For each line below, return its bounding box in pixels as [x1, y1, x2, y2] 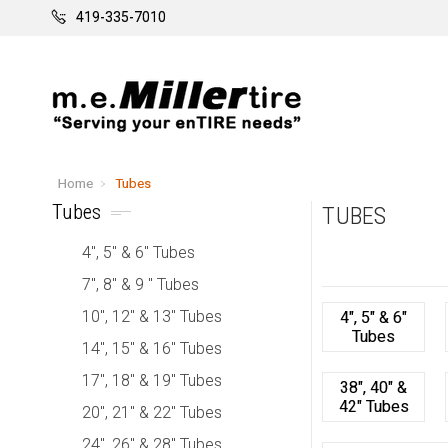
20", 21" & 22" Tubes [82, 402, 222, 422]
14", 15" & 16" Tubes [82, 338, 222, 358]
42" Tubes [338, 397, 409, 416]
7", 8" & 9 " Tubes [82, 274, 199, 294]
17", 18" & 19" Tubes [82, 370, 222, 390]
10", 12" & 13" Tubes [82, 306, 222, 326]
